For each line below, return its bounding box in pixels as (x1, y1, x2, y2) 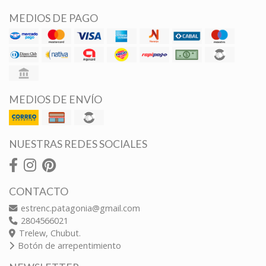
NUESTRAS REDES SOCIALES (9, 138, 147, 151)
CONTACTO (9, 185, 68, 198)
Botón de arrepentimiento (15, 240, 121, 252)
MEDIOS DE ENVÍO (9, 93, 102, 106)
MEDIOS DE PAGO (9, 12, 98, 25)
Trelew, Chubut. (17, 227, 81, 239)
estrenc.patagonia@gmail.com (18, 202, 140, 214)
